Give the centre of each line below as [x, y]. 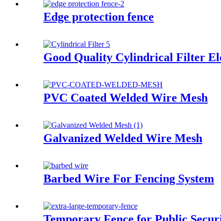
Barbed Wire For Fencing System [129, 178]
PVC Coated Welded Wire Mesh [126, 98]
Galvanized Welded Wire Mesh [123, 138]
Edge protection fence [99, 17]
